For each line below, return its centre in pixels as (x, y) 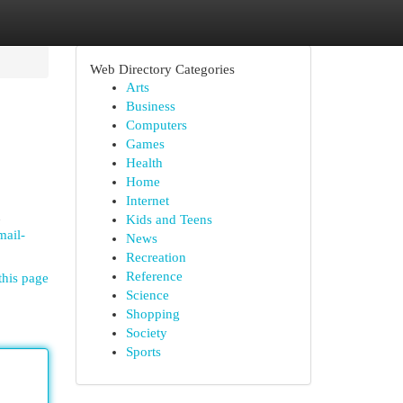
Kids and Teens (169, 219)
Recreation (156, 257)
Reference (154, 276)
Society (146, 333)
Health (144, 163)
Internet (147, 201)
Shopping (152, 314)
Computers (156, 125)
